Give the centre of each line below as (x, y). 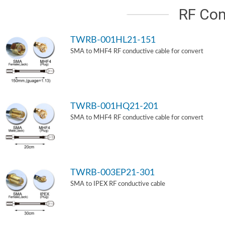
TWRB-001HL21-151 (113, 40)
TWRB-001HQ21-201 (114, 106)
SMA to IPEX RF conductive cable (118, 184)
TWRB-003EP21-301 (113, 173)
